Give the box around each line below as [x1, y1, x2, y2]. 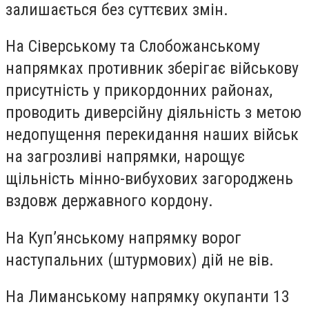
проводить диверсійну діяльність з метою [6, 103, 301, 123]
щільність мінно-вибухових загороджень [6, 169, 293, 189]
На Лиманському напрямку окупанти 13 [6, 287, 290, 307]
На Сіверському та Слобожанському [6, 37, 260, 57]
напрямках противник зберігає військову [6, 59, 299, 79]
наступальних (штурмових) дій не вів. [6, 250, 274, 270]
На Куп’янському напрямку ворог [6, 228, 241, 248]
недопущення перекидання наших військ [6, 125, 299, 145]
